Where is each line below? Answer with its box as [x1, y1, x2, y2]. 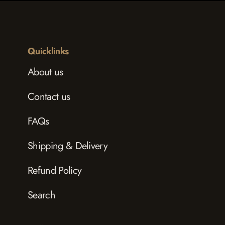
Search [28, 188, 55, 203]
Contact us [28, 89, 70, 104]
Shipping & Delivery [28, 139, 108, 154]
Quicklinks [28, 45, 69, 58]
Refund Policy [28, 163, 82, 178]
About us [28, 65, 63, 80]
